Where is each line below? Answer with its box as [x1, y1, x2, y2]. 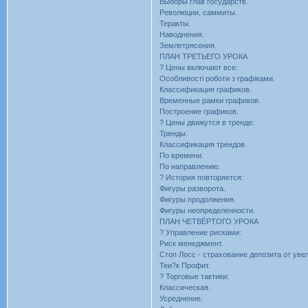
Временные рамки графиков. [159, 96, 261, 104]
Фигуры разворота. [159, 184, 226, 192]
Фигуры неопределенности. [159, 206, 256, 214]
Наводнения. [159, 30, 205, 38]
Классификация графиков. [159, 85, 252, 93]
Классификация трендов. [159, 140, 247, 148]
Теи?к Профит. [159, 261, 211, 269]
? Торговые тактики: [159, 272, 230, 280]
